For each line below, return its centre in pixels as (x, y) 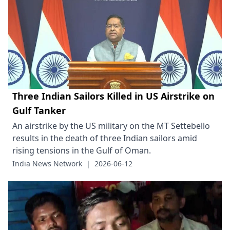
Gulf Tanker (39, 111)
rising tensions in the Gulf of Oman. (82, 151)
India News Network (47, 164)
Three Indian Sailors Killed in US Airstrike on (113, 96)
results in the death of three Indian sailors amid (105, 138)
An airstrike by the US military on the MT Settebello (111, 126)
